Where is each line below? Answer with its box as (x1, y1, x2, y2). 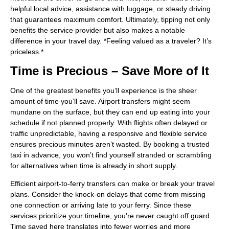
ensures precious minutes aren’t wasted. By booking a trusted (10, 140, 210, 148)
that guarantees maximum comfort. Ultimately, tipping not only (10, 15, 210, 24)
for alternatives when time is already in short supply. (10, 161, 177, 170)
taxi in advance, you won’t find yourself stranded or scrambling (10, 150, 212, 159)
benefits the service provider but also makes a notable (10, 26, 185, 35)
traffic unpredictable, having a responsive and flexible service (10, 129, 207, 138)
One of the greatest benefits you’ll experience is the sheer (10, 86, 197, 95)
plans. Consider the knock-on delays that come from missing (10, 190, 205, 199)
